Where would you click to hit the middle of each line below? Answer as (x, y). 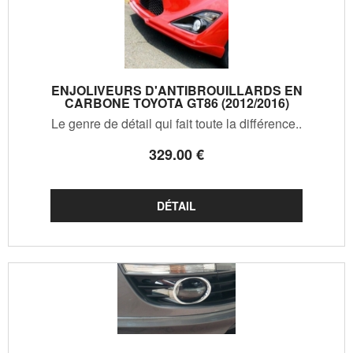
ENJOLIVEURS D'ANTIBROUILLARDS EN (176, 90)
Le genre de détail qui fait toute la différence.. (176, 123)
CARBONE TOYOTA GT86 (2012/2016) (176, 102)
